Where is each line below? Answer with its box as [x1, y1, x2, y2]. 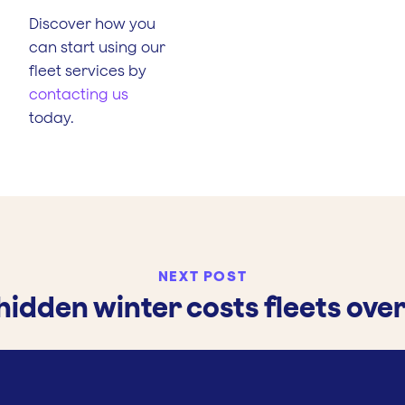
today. [29, 108, 78, 126]
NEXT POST [157, 267, 248, 284]
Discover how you [29, 14, 155, 32]
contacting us [29, 85, 128, 102]
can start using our [29, 38, 165, 55]
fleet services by [29, 61, 146, 79]
